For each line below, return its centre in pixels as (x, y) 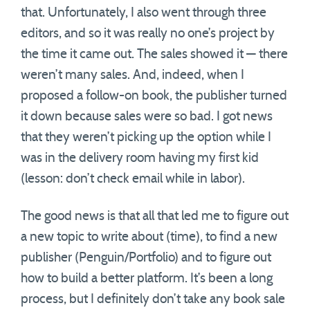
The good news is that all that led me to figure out (155, 216)
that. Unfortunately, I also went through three (144, 13)
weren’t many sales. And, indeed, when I (133, 75)
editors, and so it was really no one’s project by (148, 34)
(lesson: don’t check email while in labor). (133, 179)
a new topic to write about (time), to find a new (149, 237)
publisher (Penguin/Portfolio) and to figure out (146, 258)
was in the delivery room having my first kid (140, 158)
